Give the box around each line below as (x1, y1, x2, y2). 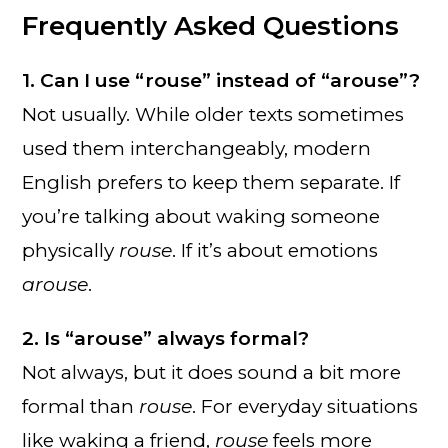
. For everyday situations (192, 394, 419, 418)
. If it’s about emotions (172, 238, 379, 262)
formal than (22, 394, 140, 418)
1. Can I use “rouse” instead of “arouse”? (22, 68, 421, 92)
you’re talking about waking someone (22, 204, 381, 228)
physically (22, 238, 120, 262)
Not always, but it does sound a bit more (22, 360, 402, 384)
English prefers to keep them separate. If (22, 170, 401, 194)
